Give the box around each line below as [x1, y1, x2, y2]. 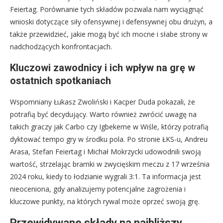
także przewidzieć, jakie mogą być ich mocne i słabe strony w [10, 29, 208, 39]
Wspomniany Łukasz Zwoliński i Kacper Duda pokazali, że [10, 97, 195, 107]
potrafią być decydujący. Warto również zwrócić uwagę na [10, 109, 197, 119]
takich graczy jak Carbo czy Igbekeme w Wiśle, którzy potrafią [10, 121, 209, 131]
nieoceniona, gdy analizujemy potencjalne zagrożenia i [10, 184, 186, 194]
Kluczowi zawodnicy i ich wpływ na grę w [10, 61, 195, 74]
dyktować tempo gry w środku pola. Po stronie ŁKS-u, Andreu [10, 134, 208, 144]
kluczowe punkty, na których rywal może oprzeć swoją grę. [10, 196, 200, 206]
